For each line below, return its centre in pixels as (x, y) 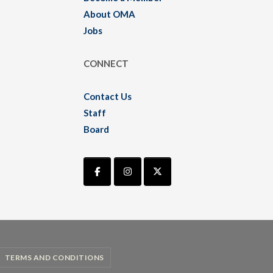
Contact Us (108, 97)
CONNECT (106, 64)
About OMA (110, 14)
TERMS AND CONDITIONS (54, 258)
